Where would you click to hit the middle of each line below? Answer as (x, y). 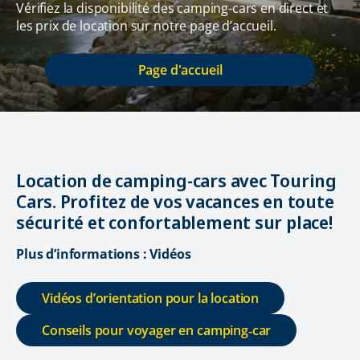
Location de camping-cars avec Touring (176, 180)
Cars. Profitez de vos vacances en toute (175, 201)
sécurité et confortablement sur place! (174, 222)
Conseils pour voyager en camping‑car (157, 331)
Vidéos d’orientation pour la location (151, 299)
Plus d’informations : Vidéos (104, 254)
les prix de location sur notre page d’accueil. (146, 26)
